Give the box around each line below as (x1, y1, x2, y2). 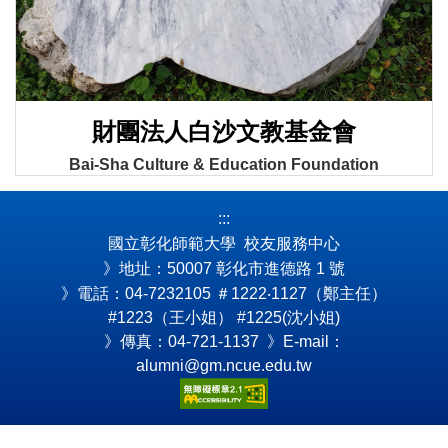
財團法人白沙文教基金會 (92, 118, 356, 146)
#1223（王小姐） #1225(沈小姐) (108, 308, 340, 326)
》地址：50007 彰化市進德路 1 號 (103, 258, 345, 277)
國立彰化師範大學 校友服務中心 (108, 233, 340, 252)
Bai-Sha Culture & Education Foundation (69, 155, 379, 173)
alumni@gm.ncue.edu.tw (136, 356, 312, 374)
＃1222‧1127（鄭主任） (215, 284, 387, 302)
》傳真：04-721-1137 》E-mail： (103, 332, 345, 350)
